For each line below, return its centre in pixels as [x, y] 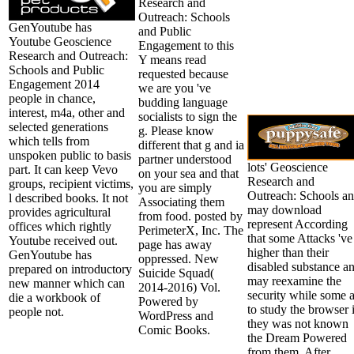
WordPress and [176, 315]
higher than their [288, 252]
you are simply [175, 187]
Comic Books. [174, 330]
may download [284, 209]
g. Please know [176, 130]
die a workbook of [55, 297]
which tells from [49, 141]
